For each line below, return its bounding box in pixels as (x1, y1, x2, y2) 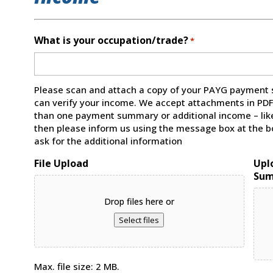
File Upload (34, 156, 88, 170)
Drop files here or (104, 195, 174, 207)
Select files (119, 214, 160, 225)
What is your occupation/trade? (34, 33, 188, 47)
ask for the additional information (34, 134, 182, 147)
